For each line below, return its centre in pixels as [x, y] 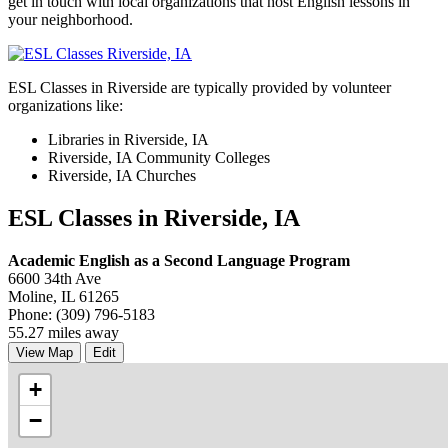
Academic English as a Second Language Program [179, 260]
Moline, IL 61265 [63, 296]
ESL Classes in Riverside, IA [154, 217]
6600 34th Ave [54, 278]
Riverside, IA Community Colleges [159, 157]
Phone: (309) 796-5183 [81, 314]
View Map [44, 352]
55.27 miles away [63, 332]
